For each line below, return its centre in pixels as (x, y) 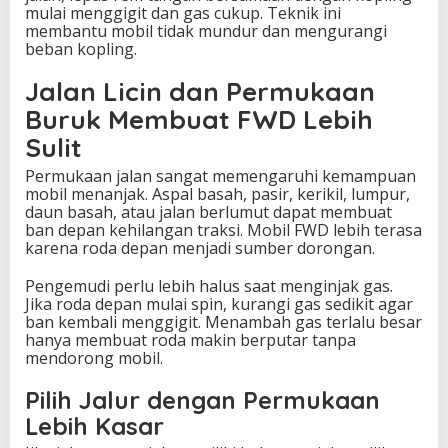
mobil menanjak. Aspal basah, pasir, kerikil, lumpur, (217, 194)
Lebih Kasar (94, 426)
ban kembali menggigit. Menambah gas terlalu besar (223, 322)
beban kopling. (81, 49)
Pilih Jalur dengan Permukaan (202, 400)
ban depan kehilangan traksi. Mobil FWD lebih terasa (223, 230)
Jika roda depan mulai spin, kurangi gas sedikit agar (219, 304)
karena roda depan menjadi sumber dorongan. (200, 248)
